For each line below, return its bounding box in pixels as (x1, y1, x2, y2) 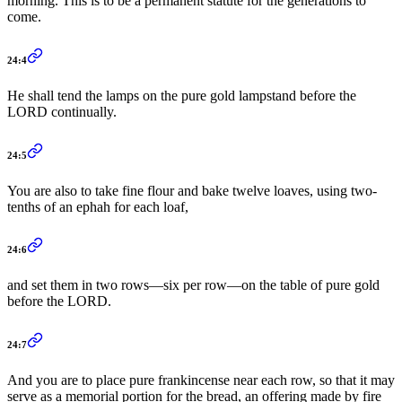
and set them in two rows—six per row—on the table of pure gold (7, 277, 380, 293)
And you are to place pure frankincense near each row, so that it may (7, 372, 395, 389)
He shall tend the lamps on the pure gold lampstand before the (7, 87, 356, 103)
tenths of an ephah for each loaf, (7, 198, 188, 214)
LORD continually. (7, 103, 117, 119)
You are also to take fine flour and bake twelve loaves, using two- (7, 182, 377, 198)
